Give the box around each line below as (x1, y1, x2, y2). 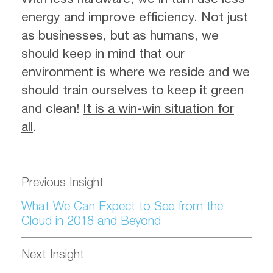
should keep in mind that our (21, 45, 185, 60)
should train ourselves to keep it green (21, 82, 244, 97)
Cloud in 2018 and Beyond (21, 213, 161, 227)
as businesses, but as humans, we (21, 27, 219, 42)
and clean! (21, 100, 83, 115)
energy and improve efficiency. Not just (21, 9, 248, 24)
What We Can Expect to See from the (21, 198, 223, 213)
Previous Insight (21, 174, 104, 189)
